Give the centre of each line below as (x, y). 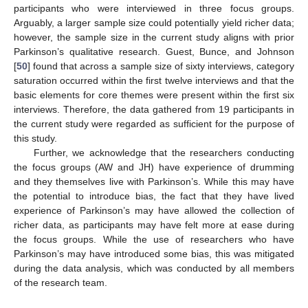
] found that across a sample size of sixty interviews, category (161, 66)
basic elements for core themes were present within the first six (154, 95)
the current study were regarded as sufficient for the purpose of (154, 123)
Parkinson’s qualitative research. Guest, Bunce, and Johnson (154, 51)
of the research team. (60, 282)
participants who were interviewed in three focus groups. (154, 8)
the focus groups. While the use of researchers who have (154, 239)
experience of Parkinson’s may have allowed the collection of (154, 210)
